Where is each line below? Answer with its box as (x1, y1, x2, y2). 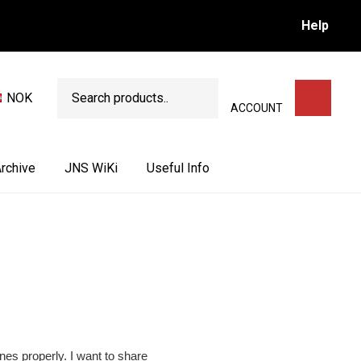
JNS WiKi (64, 160, 118, 176)
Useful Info (147, 160, 210, 176)
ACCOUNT (230, 101, 283, 114)
